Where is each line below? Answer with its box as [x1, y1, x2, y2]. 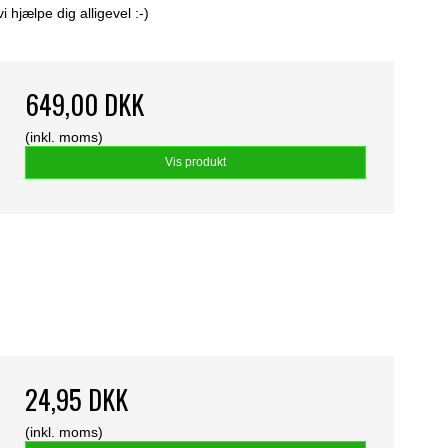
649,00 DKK [24, 85, 144, 125]
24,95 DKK [24, 380, 128, 420]
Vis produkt [164, 155, 226, 170]
